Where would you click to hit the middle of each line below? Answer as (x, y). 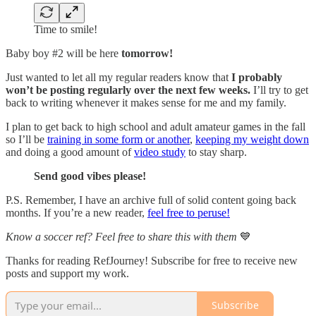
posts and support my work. (67, 273)
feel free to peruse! (189, 212)
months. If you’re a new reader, (77, 212)
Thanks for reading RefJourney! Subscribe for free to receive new (152, 260)
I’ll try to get (279, 90)
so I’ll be (26, 139)
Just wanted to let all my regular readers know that (119, 77)
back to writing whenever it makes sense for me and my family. (146, 102)
